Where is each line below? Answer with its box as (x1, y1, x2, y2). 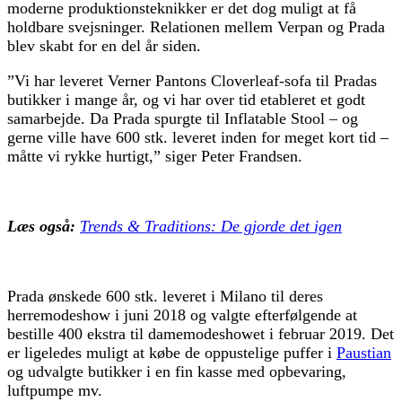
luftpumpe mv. (7, 380, 102, 399)
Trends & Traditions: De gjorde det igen (80, 216, 342, 235)
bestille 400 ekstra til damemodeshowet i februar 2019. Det (7, 324, 394, 343)
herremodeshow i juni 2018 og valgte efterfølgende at (7, 305, 357, 324)
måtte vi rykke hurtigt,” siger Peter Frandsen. (7, 146, 302, 165)
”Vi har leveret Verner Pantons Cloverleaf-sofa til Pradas (7, 71, 377, 90)
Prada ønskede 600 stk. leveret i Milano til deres (7, 286, 323, 305)
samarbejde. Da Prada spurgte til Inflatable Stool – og (7, 109, 358, 127)
